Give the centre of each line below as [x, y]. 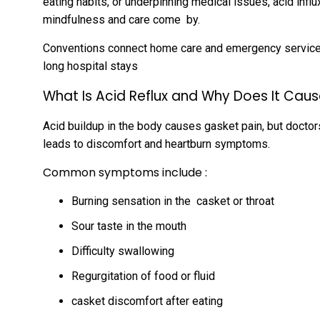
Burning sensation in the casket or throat [173, 201]
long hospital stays [92, 66]
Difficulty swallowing [123, 251]
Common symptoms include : [125, 172]
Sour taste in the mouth [129, 226]
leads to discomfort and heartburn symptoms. [156, 144]
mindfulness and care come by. [121, 20]
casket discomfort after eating [147, 301]
